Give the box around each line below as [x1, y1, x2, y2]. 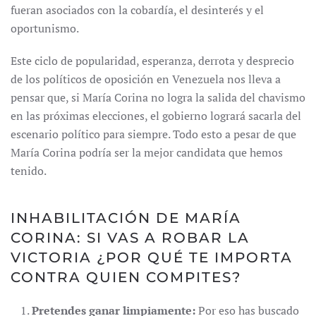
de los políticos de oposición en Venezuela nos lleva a [11, 71, 281, 87]
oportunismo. [11, 20, 79, 36]
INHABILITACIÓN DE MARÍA [11, 209, 241, 226]
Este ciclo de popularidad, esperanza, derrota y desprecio [11, 53, 294, 68]
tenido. [11, 163, 47, 178]
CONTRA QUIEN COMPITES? [11, 269, 241, 286]
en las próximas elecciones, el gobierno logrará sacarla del [11, 108, 301, 123]
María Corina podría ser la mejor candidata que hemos [11, 145, 283, 160]
